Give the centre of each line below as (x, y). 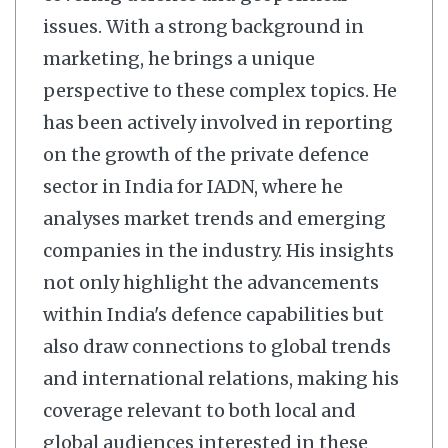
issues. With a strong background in (203, 26)
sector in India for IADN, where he (193, 186)
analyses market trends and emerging (214, 218)
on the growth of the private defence (206, 154)
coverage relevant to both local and (199, 410)
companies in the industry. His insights (218, 250)
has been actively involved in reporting (218, 122)
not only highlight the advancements (211, 282)
